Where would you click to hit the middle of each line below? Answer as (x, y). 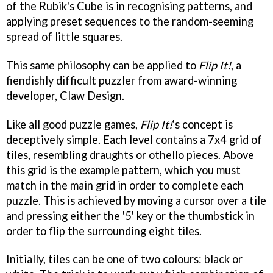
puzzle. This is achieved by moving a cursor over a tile (136, 200)
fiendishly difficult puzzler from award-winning (122, 80)
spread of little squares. (64, 36)
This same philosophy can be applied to (102, 65)
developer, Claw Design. (65, 95)
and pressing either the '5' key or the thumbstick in (130, 215)
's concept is (203, 124)
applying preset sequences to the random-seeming (130, 21)
